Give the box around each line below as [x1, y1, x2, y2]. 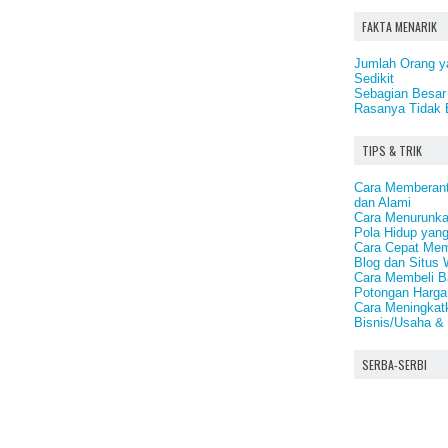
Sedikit [354, 71, 394, 86]
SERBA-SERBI [362, 356, 427, 373]
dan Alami [354, 195, 411, 210]
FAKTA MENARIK [362, 18, 437, 35]
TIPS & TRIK [362, 142, 422, 159]
